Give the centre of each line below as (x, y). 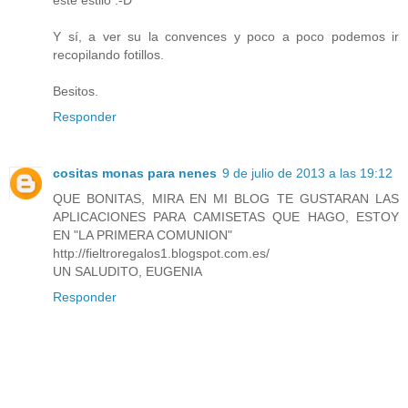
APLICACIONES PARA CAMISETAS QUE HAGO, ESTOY (226, 216)
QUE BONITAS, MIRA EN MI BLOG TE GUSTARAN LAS (226, 198)
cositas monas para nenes (135, 173)
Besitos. (76, 91)
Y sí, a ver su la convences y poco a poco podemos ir (226, 36)
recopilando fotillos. (108, 54)
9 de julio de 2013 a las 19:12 (307, 173)
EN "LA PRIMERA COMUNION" (143, 235)
